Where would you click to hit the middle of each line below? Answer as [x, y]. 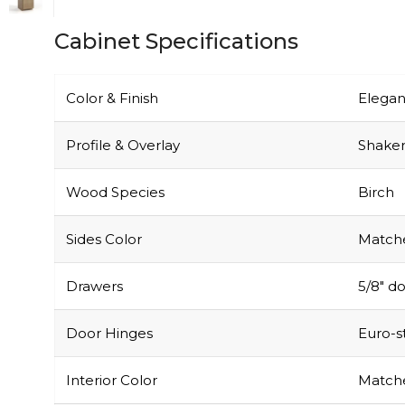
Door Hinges [109, 295]
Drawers [94, 248]
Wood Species [115, 154]
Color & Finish [112, 60]
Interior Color [112, 342]
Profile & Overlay [123, 107]
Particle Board [115, 389]
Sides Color [104, 201]
